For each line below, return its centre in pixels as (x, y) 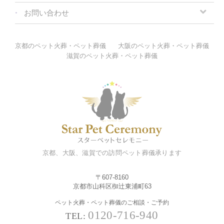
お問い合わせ (46, 13)
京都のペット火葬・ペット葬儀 (60, 45)
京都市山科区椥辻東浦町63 (112, 186)
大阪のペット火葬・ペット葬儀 (163, 45)
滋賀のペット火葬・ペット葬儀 (112, 55)
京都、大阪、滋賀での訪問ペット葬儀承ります (112, 152)
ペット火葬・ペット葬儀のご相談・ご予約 (112, 203)
